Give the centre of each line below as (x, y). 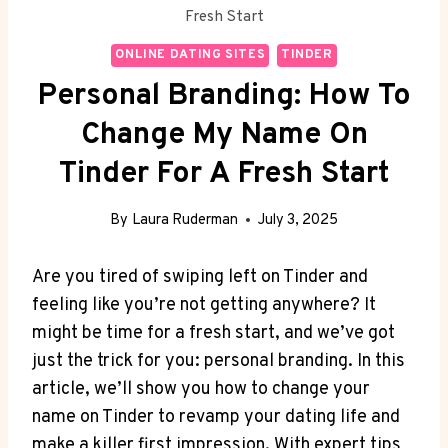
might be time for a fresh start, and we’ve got (213, 333)
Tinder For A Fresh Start (224, 175)
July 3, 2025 (297, 220)
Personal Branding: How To (224, 97)
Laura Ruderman (184, 220)
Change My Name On (224, 136)
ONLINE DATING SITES (190, 54)
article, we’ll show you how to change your (201, 389)
